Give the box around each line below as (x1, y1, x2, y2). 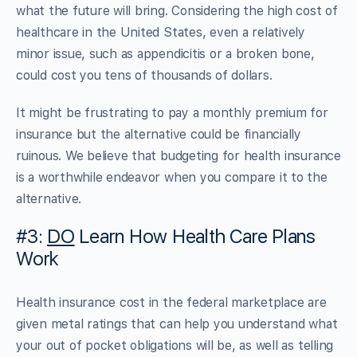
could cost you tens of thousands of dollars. (16, 67, 273, 83)
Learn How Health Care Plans (74, 224, 316, 248)
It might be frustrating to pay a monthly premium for (16, 104, 328, 120)
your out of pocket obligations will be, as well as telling (16, 337, 334, 353)
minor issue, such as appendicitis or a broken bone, (16, 45, 315, 61)
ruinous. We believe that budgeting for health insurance (16, 147, 341, 163)
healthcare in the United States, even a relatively (16, 24, 306, 40)
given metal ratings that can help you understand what (16, 316, 338, 331)
